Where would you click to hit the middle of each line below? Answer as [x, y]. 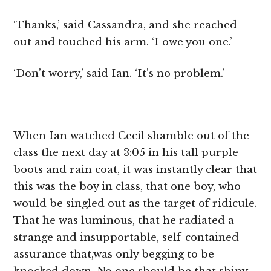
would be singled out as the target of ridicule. [135, 203]
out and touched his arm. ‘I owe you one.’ [123, 42]
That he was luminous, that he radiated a [124, 220]
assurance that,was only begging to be [114, 254]
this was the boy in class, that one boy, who [127, 186]
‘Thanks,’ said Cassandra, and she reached [126, 25]
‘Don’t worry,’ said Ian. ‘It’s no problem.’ [119, 73]
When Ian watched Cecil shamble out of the [132, 135]
